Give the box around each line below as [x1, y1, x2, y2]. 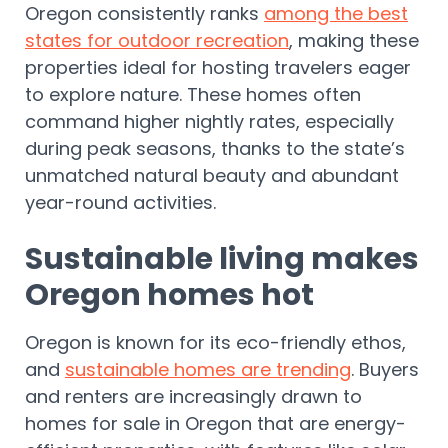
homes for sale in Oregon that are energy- [25, 411, 406, 437]
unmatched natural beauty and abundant [25, 163, 399, 189]
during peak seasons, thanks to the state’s [25, 136, 405, 162]
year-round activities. [25, 190, 221, 216]
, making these [289, 28, 419, 54]
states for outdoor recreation [25, 28, 289, 54]
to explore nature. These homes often [25, 82, 361, 108]
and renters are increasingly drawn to [25, 384, 362, 410]
